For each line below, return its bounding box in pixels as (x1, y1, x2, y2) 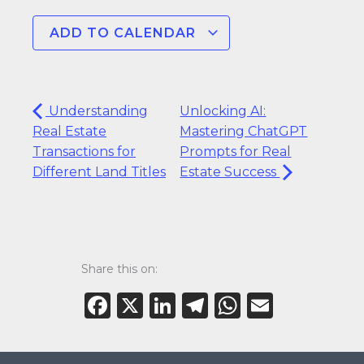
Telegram (208, 289, 330, 321)
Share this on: (81, 262, 158, 276)
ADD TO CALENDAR (50, 25, 200, 41)
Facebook (110, 289, 236, 321)
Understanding (45, 103, 148, 119)
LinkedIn (175, 289, 288, 321)
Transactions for (32, 144, 136, 159)
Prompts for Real (180, 144, 292, 159)
